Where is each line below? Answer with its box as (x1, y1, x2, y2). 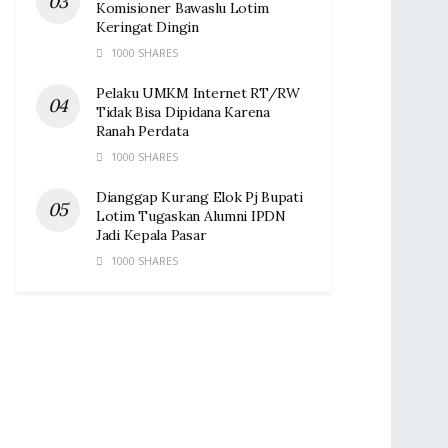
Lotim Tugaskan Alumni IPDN (96, 206, 286, 225)
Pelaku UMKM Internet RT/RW (96, 83, 300, 102)
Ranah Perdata (96, 121, 189, 140)
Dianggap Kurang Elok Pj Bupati (96, 187, 303, 206)
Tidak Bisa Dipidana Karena (96, 102, 270, 121)
